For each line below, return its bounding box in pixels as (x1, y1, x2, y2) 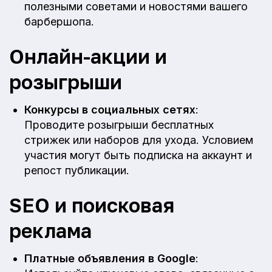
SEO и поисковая (9, 193, 174, 217)
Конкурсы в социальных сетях (24, 103, 195, 117)
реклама (9, 219, 92, 243)
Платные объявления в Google (24, 252, 195, 265)
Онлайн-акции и (9, 44, 167, 69)
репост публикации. (24, 164, 129, 177)
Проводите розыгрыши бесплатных (24, 118, 214, 132)
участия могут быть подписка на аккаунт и (24, 149, 252, 162)
